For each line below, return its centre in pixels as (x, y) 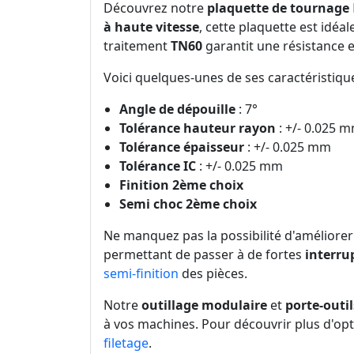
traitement (137, 46)
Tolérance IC (158, 166)
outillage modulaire (204, 305)
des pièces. (213, 274)
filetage (126, 343)
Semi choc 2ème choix (188, 204)
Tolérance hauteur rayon (198, 128)
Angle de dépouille (177, 109)
